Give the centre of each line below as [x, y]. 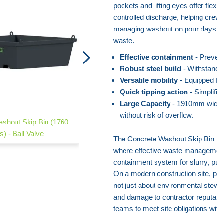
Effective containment [156, 57]
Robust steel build [150, 68]
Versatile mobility [148, 80]
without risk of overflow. [156, 115]
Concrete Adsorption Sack [154, 122]
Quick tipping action [154, 92]
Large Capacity [145, 103]
